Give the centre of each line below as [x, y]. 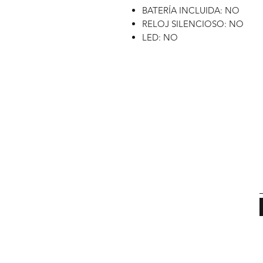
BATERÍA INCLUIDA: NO [191, 10]
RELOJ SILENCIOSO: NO [193, 24]
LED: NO [160, 37]
